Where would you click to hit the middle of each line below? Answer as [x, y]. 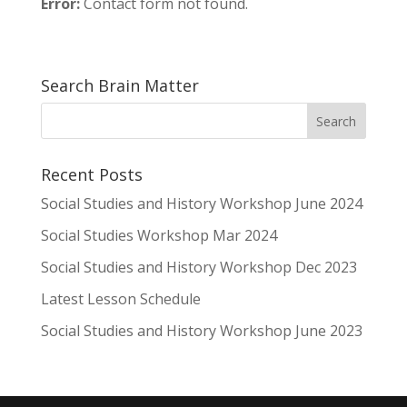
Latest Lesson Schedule [120, 299]
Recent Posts [91, 175]
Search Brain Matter [119, 86]
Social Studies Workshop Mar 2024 [159, 236]
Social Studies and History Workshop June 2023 [201, 331]
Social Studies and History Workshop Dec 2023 [199, 268]
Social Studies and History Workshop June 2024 [201, 204]
